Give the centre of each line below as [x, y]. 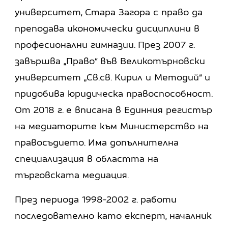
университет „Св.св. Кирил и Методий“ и [113, 77]
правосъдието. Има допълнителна [97, 142]
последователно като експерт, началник [113, 215]
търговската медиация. [72, 175]
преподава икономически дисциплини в [107, 28]
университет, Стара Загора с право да [109, 12]
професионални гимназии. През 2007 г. [105, 44]
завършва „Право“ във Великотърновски [110, 61]
